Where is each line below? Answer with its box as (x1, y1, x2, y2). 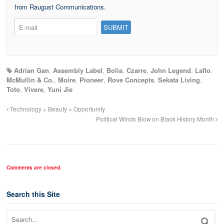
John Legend (150, 65, 191, 75)
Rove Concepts (107, 74, 154, 84)
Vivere (24, 84, 43, 94)
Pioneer (79, 74, 103, 84)
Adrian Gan (14, 65, 49, 75)
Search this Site (6, 188, 60, 199)
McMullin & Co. (6, 74, 54, 84)
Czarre (126, 65, 146, 75)
